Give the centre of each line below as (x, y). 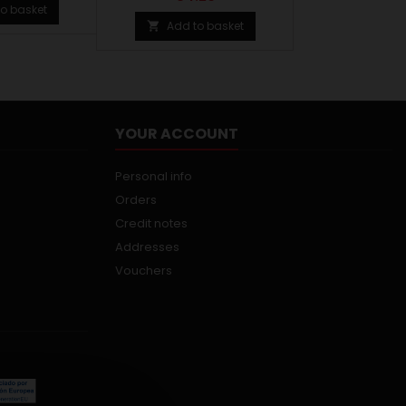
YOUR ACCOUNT (177, 134)
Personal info (154, 176)
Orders (136, 200)
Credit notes (151, 223)
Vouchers (144, 271)
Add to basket (205, 26)
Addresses (147, 247)
